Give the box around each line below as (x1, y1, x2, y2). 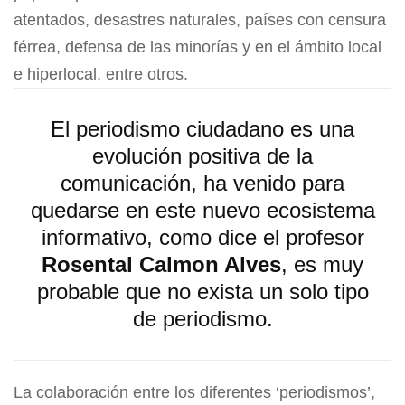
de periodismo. (132, 306, 273, 332)
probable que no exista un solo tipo (36, 279, 369, 305)
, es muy (281, 252, 363, 278)
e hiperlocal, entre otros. (14, 65, 188, 84)
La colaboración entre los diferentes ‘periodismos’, (14, 383, 375, 402)
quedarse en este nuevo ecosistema (30, 198, 375, 223)
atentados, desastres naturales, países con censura (14, 11, 386, 30)
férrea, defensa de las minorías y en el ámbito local (14, 38, 381, 57)
